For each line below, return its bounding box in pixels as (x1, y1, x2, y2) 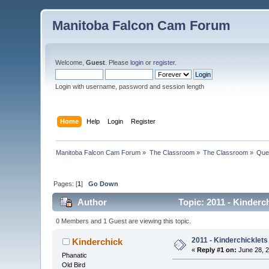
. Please (105, 59, 131, 66)
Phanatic (62, 251, 88, 259)
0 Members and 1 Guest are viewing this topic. (55, 217, 191, 225)
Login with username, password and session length (55, 83, 205, 90)
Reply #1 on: (197, 246, 237, 253)
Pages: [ (53, 180, 78, 187)
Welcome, (55, 59, 86, 66)
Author (77, 197, 107, 208)
